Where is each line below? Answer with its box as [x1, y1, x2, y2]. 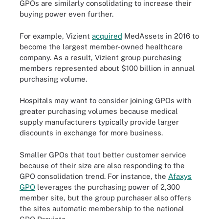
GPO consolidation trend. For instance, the [20, 172, 168, 180]
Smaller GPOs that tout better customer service [20, 150, 186, 159]
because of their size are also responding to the [20, 161, 185, 170]
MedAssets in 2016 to [122, 31, 199, 40]
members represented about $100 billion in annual [20, 64, 195, 72]
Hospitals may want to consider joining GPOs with [20, 96, 192, 105]
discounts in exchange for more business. [20, 129, 163, 137]
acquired [92, 31, 122, 40]
